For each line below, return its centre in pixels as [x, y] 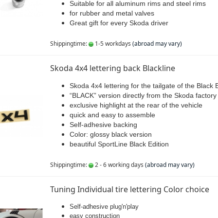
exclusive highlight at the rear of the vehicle [136, 105]
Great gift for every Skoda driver [119, 23]
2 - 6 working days [118, 165]
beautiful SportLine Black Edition [119, 144]
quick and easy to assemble [112, 115]
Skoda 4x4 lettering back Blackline [112, 68]
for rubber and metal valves [112, 13]
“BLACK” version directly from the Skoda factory [143, 95]
